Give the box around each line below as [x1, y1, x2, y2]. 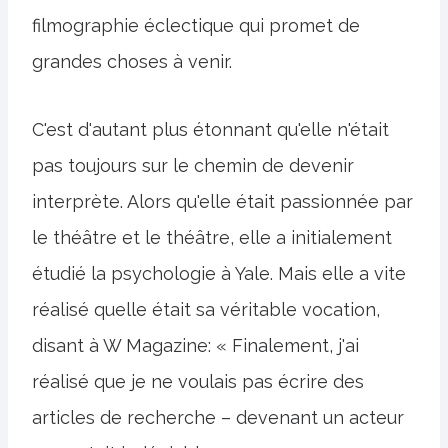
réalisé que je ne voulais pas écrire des [32, 371, 364, 392]
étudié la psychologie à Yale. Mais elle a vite [32, 263, 406, 284]
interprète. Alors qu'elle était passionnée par [32, 191, 413, 212]
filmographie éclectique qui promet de [32, 15, 360, 36]
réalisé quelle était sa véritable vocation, [32, 299, 380, 320]
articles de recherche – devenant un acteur [32, 407, 404, 428]
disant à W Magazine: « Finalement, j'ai [32, 335, 359, 356]
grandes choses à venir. [32, 51, 232, 72]
